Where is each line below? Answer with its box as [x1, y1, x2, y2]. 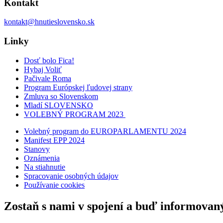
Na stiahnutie [24, 162, 65, 171]
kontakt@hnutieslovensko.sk [4, 17, 95, 26]
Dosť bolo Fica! [24, 56, 74, 65]
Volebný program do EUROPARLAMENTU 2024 [24, 126, 186, 135]
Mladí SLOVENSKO [24, 101, 93, 110]
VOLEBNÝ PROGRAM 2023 [24, 110, 125, 118]
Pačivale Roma [24, 74, 71, 83]
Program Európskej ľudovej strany [24, 83, 132, 92]
